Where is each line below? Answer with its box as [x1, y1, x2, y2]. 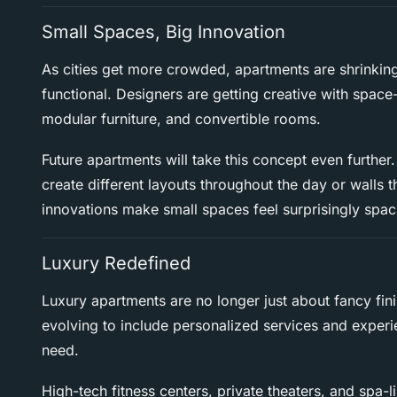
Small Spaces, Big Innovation [42, 21, 285, 43]
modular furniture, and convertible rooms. [42, 110, 321, 128]
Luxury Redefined [42, 253, 191, 275]
